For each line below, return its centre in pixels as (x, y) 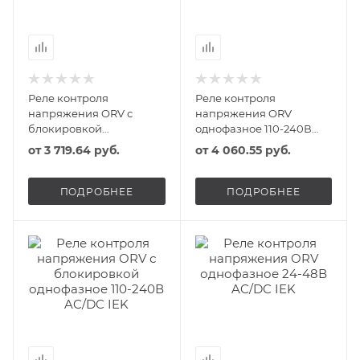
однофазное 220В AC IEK (94, 143)
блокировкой (65, 128)
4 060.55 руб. (251, 150)
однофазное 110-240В (253, 128)
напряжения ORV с (80, 113)
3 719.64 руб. (82, 150)
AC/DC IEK (222, 143)
